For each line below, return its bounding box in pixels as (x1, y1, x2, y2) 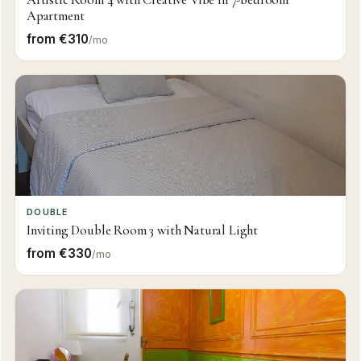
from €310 (26, 31, 89, 48)
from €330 (26, 246, 92, 262)
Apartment (26, 7, 85, 25)
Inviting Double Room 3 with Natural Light (26, 222, 259, 239)
